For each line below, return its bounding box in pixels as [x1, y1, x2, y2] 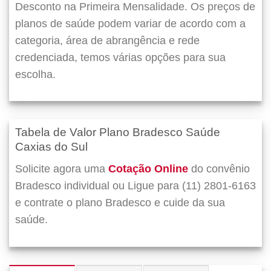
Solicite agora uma [15, 163, 108, 175]
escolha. [15, 68, 56, 80]
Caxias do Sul [15, 140, 88, 154]
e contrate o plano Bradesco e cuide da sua [15, 197, 225, 209]
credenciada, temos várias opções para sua [15, 51, 226, 64]
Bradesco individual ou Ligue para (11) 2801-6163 [15, 180, 256, 192]
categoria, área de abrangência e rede [15, 34, 200, 47]
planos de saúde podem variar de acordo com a [15, 17, 246, 30]
